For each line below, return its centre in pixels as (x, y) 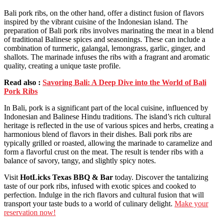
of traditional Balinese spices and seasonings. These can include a (105, 40)
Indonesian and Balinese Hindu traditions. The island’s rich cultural (107, 117)
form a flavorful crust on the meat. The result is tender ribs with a (104, 152)
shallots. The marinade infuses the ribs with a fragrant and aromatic (107, 57)
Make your (191, 204)
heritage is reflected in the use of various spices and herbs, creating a (109, 126)
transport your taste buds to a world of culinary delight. (89, 204)
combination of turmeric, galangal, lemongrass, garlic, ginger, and (105, 48)
